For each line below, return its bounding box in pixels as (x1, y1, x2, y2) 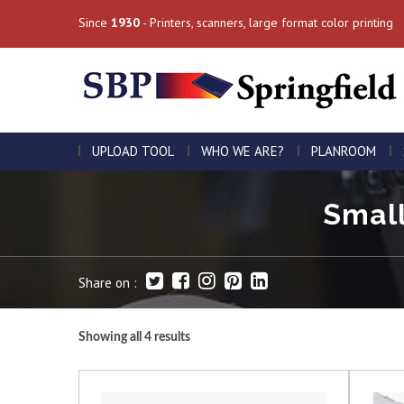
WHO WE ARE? (201, 142, 284, 160)
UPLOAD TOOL (92, 142, 174, 160)
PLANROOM (311, 142, 376, 160)
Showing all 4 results (78, 331, 190, 344)
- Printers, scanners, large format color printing (140, 14, 393, 31)
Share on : (78, 274, 137, 291)
